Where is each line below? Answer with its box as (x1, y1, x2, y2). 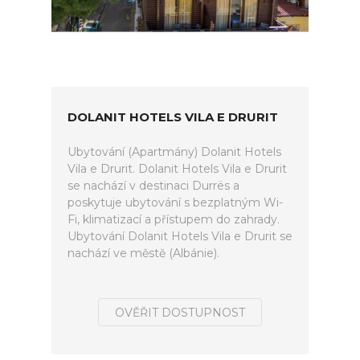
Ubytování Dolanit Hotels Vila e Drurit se (67, 229, 292, 243)
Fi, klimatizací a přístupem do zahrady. (67, 212, 280, 227)
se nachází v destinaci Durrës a (67, 178, 239, 193)
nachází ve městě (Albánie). (67, 246, 219, 260)
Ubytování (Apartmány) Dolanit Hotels (67, 145, 281, 159)
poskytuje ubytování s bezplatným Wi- (67, 195, 283, 210)
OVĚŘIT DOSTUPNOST (115, 305, 245, 320)
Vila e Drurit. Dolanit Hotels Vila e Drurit (67, 162, 287, 176)
